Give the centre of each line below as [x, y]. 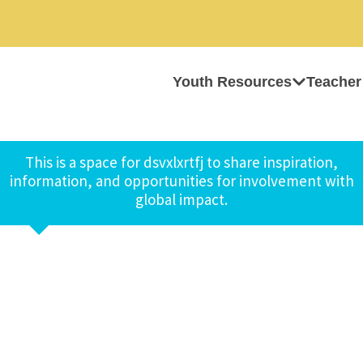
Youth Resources [232, 82]
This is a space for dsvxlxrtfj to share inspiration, [181, 162]
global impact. [181, 199]
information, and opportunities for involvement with [181, 181]
